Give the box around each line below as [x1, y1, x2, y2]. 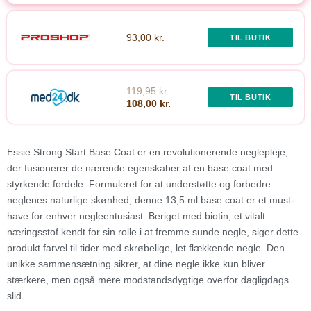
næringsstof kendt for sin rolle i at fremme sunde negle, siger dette [7, 226, 299, 238]
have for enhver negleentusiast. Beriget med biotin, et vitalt [7, 210, 265, 222]
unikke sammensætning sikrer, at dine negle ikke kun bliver [7, 258, 265, 270]
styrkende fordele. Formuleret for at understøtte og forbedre [7, 178, 271, 190]
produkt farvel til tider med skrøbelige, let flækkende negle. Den [7, 242, 285, 254]
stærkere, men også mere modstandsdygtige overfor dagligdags [7, 274, 289, 286]
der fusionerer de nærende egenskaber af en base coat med [7, 162, 273, 174]
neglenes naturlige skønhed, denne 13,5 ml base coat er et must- [7, 194, 294, 206]
